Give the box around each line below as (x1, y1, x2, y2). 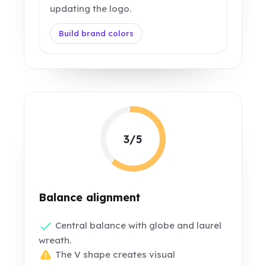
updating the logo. (50, 3, 132, 15)
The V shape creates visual (53, 249, 176, 261)
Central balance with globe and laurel (53, 220, 222, 231)
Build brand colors (59, 28, 134, 39)
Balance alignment (39, 191, 141, 204)
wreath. (39, 235, 72, 246)
